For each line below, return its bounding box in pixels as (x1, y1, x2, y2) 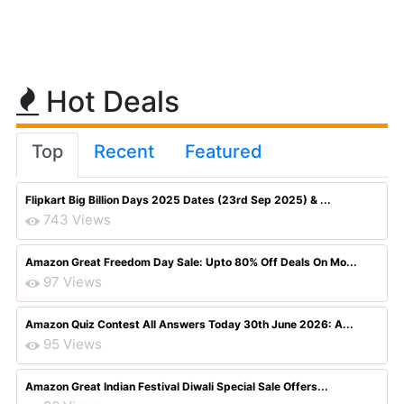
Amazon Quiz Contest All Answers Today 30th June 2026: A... (25, 317, 353, 331)
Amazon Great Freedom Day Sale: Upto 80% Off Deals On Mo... (25, 255, 357, 269)
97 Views (43, 273, 102, 290)
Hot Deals (39, 84, 179, 119)
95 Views (43, 335, 102, 353)
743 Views (43, 211, 111, 228)
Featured (185, 141, 262, 162)
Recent (94, 141, 154, 162)
